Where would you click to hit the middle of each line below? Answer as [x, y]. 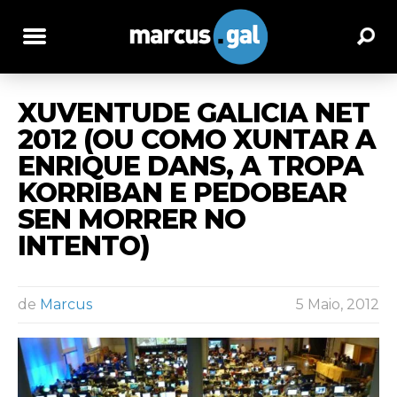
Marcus [66, 304]
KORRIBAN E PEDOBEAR [182, 192]
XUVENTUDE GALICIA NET [194, 113]
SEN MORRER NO [132, 219]
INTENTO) [84, 245]
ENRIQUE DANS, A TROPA [191, 166]
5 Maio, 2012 [338, 304]
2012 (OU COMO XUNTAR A [197, 139]
